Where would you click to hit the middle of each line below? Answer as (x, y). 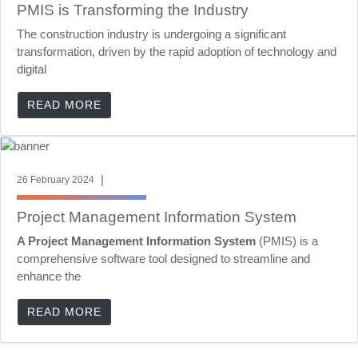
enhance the (49, 276)
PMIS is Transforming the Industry (133, 10)
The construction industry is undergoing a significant (151, 34)
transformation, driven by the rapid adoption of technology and (177, 52)
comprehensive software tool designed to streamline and (163, 259)
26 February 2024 (56, 180)
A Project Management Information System (136, 241)
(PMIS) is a (287, 241)
